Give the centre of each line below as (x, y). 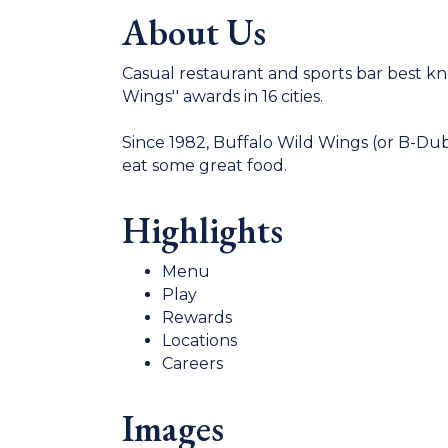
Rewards (197, 317)
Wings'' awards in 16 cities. (222, 96)
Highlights (202, 230)
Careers (192, 363)
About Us (194, 32)
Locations (199, 340)
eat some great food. (204, 165)
